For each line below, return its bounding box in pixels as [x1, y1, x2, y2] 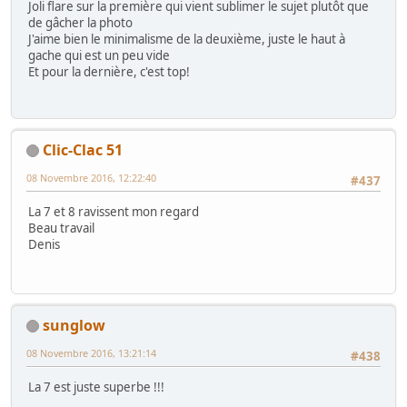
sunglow [43, 314, 105, 335]
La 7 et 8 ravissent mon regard [28, 203, 199, 220]
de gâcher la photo [28, 15, 133, 32]
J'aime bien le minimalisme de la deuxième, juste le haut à [28, 31, 345, 48]
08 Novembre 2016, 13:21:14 [26, 345, 156, 360]
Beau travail [28, 219, 94, 236]
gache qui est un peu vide [28, 47, 170, 65]
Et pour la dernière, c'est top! [28, 64, 190, 81]
